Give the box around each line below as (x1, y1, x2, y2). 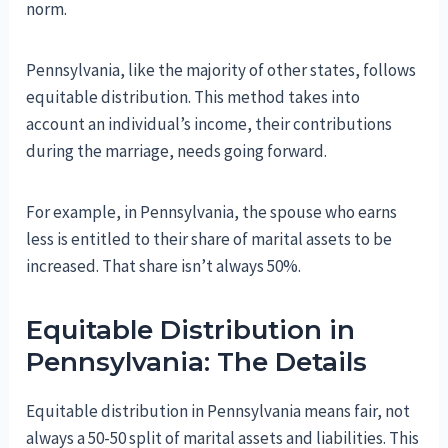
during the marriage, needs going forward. (26, 139, 328, 162)
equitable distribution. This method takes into (26, 85, 361, 108)
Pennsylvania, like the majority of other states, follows (26, 58, 417, 81)
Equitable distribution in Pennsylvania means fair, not (26, 399, 411, 422)
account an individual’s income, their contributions (26, 112, 393, 135)
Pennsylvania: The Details (26, 345, 368, 378)
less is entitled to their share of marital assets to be (26, 227, 393, 250)
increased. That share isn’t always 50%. (26, 254, 302, 277)
